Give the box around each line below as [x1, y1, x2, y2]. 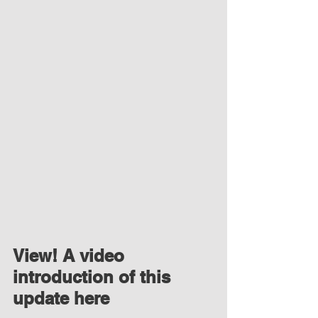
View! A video [13, 245, 129, 265]
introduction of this [13, 266, 175, 287]
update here [13, 287, 109, 308]
